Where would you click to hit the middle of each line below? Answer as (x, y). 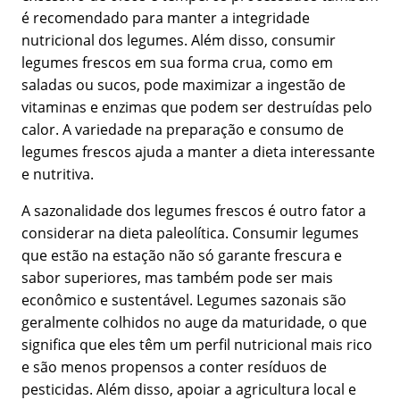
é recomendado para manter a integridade (166, 18)
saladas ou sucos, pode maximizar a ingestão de (183, 85)
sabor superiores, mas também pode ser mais (177, 278)
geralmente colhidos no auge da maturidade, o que (194, 323)
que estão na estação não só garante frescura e (182, 256)
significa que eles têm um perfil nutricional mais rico (197, 345)
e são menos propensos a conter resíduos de (174, 367)
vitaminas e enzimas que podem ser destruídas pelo (197, 108)
